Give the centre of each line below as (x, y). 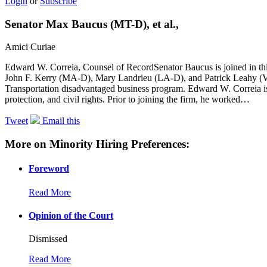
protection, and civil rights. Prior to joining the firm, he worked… (127, 100)
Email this (61, 121)
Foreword (49, 169)
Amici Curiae (30, 47)
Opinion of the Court (71, 215)
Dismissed (48, 239)
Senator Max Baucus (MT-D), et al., (92, 24)
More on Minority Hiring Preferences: (97, 144)
